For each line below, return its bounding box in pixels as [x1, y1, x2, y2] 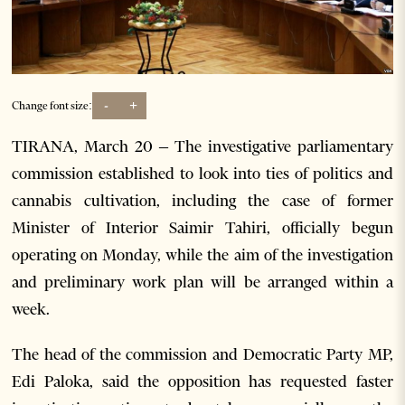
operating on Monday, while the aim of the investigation [12, 244, 393, 265]
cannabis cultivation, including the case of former [12, 190, 393, 211]
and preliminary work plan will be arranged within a [12, 271, 393, 292]
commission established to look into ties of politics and [12, 163, 393, 184]
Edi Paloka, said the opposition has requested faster [12, 371, 393, 391]
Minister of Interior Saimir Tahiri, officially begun [12, 217, 393, 238]
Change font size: [12, 99, 93, 113]
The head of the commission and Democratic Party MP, [12, 344, 393, 364]
